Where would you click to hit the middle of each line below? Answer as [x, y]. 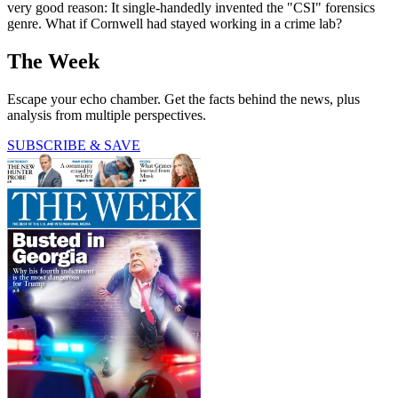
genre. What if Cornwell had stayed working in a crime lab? [175, 24]
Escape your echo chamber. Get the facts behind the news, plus [183, 99]
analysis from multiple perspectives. [107, 115]
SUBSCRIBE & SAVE [74, 146]
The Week [53, 62]
